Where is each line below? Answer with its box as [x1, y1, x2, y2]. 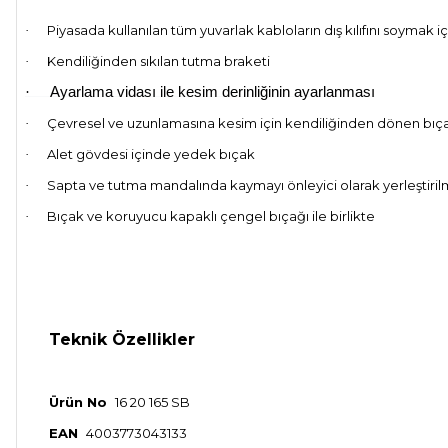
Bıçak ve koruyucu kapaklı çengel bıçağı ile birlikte [47, 207, 375, 224]
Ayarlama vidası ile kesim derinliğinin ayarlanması [46, 83, 375, 100]
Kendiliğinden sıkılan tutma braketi [47, 52, 270, 69]
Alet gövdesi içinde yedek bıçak [47, 145, 255, 162]
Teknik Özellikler [49, 329, 195, 349]
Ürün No [49, 393, 107, 410]
